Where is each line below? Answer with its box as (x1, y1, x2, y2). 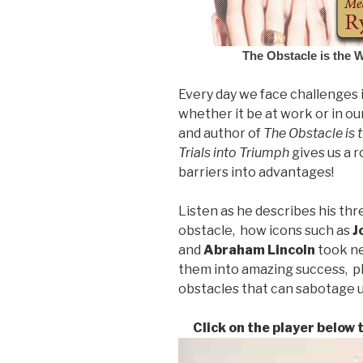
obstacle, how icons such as (178, 222, 352, 238)
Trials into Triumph (178, 144, 289, 160)
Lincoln (267, 241, 315, 258)
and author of (178, 125, 263, 141)
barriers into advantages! (178, 164, 334, 180)
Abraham (203, 241, 265, 258)
